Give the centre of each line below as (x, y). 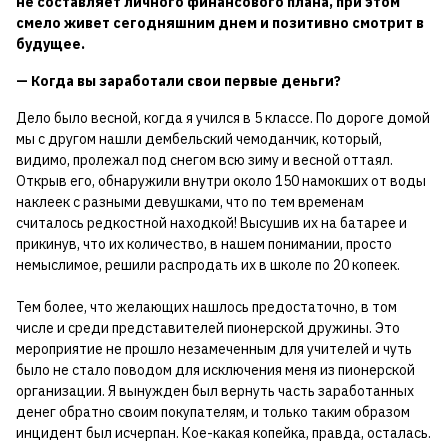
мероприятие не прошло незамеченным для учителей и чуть (214, 349)
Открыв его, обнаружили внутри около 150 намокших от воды (221, 181)
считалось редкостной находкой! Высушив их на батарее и (211, 223)
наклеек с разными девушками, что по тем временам (190, 202)
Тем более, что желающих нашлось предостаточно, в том (206, 307)
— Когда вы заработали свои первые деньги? (178, 81)
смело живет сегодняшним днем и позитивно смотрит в (220, 23)
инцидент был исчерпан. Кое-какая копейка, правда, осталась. (223, 433)
